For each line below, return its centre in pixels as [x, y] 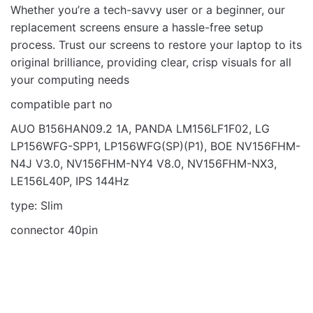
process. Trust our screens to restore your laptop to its [156, 45]
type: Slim [37, 205]
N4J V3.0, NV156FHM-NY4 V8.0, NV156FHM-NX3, [144, 163]
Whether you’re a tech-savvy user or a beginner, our [148, 10]
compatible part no [61, 104]
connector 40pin [54, 230]
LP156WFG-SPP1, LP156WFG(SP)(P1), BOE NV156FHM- [155, 146]
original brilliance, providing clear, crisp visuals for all [151, 62]
